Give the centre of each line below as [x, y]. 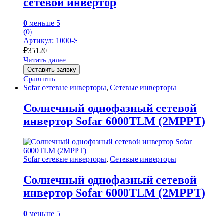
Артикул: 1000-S [51, 40]
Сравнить [39, 78]
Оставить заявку [52, 69]
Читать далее [45, 60]
